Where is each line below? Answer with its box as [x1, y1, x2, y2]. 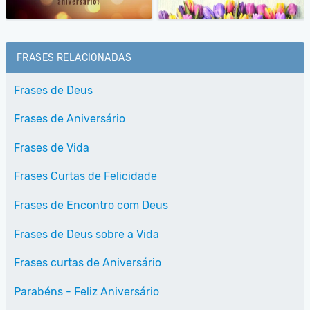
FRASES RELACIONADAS [17, 51, 131, 64]
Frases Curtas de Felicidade [14, 170, 157, 183]
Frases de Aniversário [14, 112, 125, 126]
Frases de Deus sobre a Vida [14, 227, 159, 241]
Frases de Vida [14, 140, 89, 154]
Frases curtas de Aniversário [14, 256, 161, 270]
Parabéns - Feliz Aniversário [14, 284, 159, 298]
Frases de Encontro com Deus [14, 199, 168, 212]
